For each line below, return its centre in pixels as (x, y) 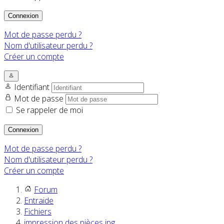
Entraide (39, 201)
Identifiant (33, 87)
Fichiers (38, 212)
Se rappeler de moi (49, 110)
